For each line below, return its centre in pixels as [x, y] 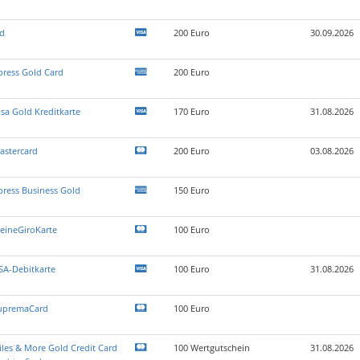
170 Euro [191, 111]
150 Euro [191, 190]
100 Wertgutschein [211, 348]
